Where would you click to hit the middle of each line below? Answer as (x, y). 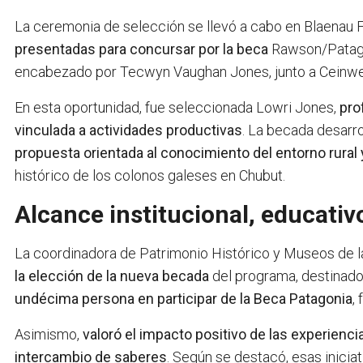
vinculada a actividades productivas (128, 130)
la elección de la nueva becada (113, 276)
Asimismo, (49, 335)
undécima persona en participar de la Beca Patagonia (184, 299)
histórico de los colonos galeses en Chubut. (150, 176)
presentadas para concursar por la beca (141, 49)
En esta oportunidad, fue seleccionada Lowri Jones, (177, 108)
